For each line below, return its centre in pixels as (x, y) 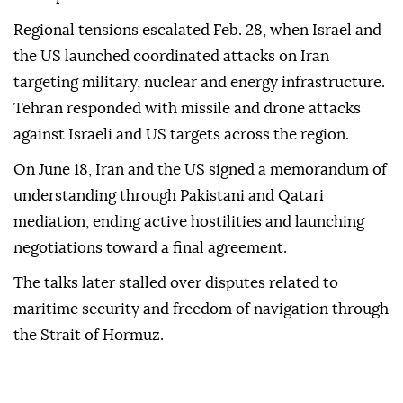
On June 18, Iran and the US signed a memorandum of (200, 170)
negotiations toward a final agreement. (150, 248)
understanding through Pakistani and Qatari (169, 196)
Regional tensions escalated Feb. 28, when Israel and (197, 31)
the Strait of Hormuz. (89, 336)
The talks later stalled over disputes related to (176, 283)
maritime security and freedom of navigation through (201, 309)
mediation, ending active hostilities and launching (189, 222)
